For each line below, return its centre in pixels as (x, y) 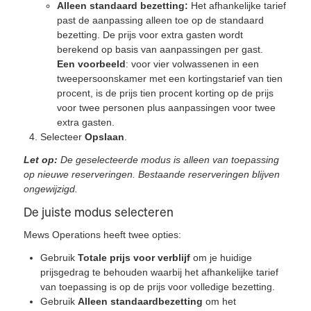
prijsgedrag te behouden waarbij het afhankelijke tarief (160, 272)
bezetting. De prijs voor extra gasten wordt (150, 34)
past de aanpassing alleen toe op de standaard (161, 20)
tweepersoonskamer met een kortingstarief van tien (170, 78)
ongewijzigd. (51, 188)
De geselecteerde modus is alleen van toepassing (170, 159)
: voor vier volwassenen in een (193, 64)
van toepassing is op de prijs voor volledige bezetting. (158, 286)
